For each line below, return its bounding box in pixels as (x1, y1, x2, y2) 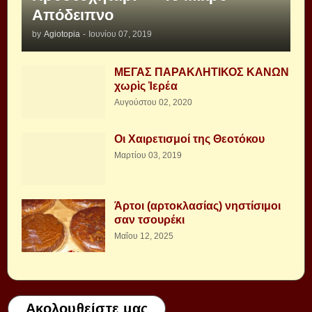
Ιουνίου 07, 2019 (88, 29, 152, 39)
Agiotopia (44, 29, 80, 39)
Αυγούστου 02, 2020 (114, 97, 192, 107)
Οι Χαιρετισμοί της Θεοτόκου (114, 132, 265, 145)
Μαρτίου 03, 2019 (114, 150, 182, 160)
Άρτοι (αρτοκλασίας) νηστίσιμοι (114, 199, 281, 212)
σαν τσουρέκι (114, 213, 185, 226)
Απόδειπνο (32, 6, 114, 24)
